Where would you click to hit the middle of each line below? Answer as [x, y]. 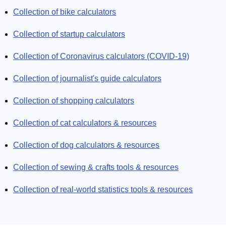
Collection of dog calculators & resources [86, 145]
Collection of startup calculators [69, 34]
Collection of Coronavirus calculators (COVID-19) [101, 56]
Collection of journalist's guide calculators [87, 78]
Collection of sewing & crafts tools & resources [96, 167]
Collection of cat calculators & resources [85, 123]
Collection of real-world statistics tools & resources [103, 189]
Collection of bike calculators [65, 12]
